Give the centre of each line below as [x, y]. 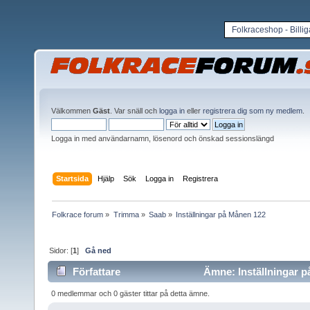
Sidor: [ [61, 250]
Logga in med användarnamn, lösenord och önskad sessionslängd [163, 138]
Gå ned [99, 250]
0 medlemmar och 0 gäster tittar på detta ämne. [131, 293]
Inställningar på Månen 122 [221, 214]
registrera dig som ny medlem [253, 111]
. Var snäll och [135, 111]
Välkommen [72, 111]
